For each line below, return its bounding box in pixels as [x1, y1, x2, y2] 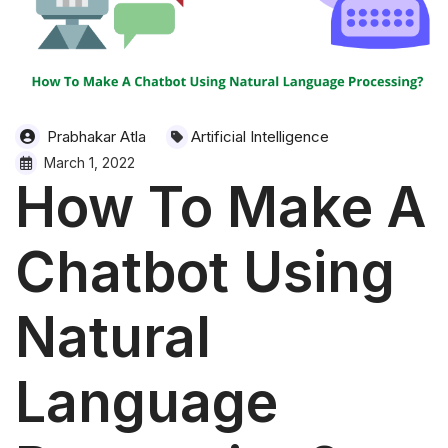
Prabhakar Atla [43, 126, 146, 146]
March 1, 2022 [40, 153, 135, 171]
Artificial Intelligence [191, 126, 329, 146]
